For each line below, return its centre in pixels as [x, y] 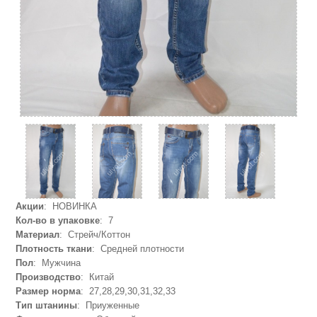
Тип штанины [47, 306]
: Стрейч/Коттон [95, 235]
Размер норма [48, 292]
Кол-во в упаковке [58, 221]
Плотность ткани [54, 249]
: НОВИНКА [71, 207]
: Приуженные [109, 306]
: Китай [98, 277]
